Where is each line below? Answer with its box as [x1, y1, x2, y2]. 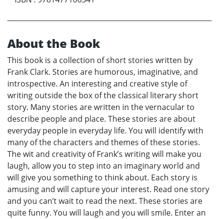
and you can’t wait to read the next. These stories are [7, 195, 202, 206]
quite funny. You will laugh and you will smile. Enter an [7, 207, 206, 218]
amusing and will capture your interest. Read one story [7, 183, 209, 195]
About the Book [7, 35, 100, 51]
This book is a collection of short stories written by [7, 54, 193, 66]
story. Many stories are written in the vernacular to [7, 101, 195, 112]
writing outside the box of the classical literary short [7, 89, 198, 101]
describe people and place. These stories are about [7, 113, 196, 124]
